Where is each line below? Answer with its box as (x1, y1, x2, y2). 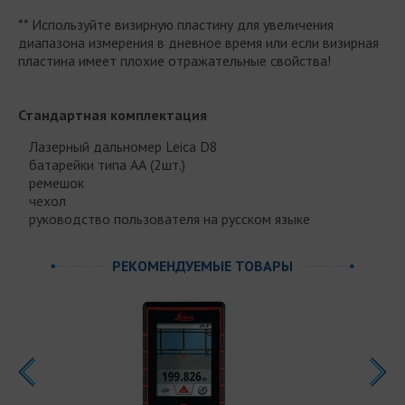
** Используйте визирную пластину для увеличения (18, 14, 334, 33)
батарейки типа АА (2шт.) (18, 155, 185, 174)
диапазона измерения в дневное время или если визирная (18, 33, 379, 52)
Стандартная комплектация (18, 105, 207, 124)
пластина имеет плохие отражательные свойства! (18, 51, 331, 70)
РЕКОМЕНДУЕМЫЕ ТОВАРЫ (112, 256, 293, 275)
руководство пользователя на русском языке (18, 209, 310, 228)
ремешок (18, 173, 84, 192)
